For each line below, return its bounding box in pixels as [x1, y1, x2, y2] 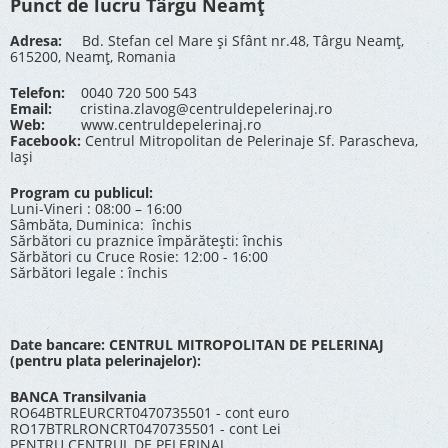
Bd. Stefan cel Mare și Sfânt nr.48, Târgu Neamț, [62, 31, 404, 51]
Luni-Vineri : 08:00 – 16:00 [10, 199, 182, 219]
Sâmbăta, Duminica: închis [10, 215, 192, 235]
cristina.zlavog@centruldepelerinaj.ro [80, 99, 332, 119]
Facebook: [10, 131, 81, 151]
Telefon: [10, 83, 65, 103]
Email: [10, 99, 52, 119]
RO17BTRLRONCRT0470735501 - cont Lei [10, 419, 281, 439]
